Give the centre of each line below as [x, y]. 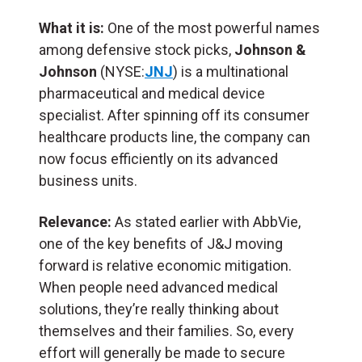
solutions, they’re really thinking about [159, 309]
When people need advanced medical [158, 287]
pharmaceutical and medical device [152, 93]
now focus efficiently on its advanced [158, 158]
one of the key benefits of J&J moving [161, 243]
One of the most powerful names [212, 27]
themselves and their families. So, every [166, 330]
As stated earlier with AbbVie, [206, 221]
